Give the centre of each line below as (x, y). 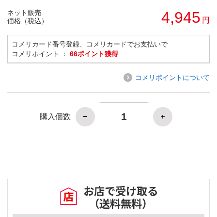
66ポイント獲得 (94, 54)
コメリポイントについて (172, 77)
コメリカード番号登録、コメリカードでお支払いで (90, 44)
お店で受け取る (121, 191)
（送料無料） (121, 203)
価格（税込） (28, 21)
